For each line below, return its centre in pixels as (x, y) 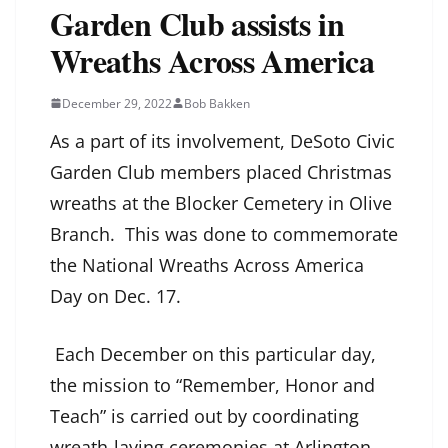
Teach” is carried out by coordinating (204, 415)
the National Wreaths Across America (207, 264)
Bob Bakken (217, 103)
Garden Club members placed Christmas (221, 171)
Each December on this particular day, (213, 353)
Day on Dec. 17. (118, 295)
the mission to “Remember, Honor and (212, 384)
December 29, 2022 (117, 103)
